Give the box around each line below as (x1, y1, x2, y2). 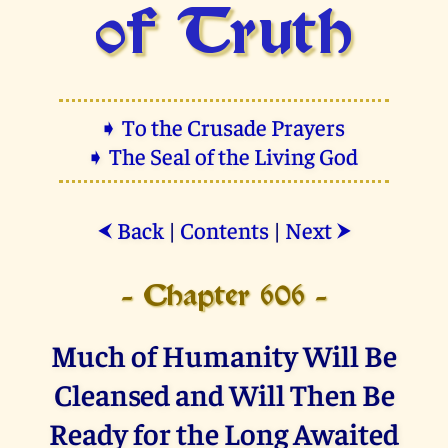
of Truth (94, 7, 354, 65)
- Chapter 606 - (121, 284, 327, 310)
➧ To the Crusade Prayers (99, 111, 349, 141)
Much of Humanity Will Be (51, 334, 397, 374)
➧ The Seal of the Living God (86, 140, 362, 170)
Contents (179, 214, 269, 244)
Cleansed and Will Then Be (53, 373, 395, 413)
